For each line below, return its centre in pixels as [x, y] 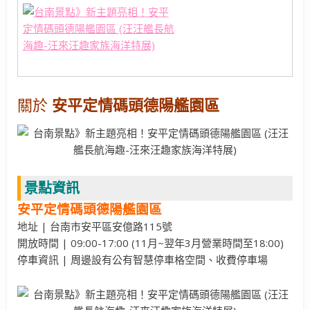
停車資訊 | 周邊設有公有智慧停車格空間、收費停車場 [143, 260]
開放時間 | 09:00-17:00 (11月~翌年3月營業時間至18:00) [151, 243]
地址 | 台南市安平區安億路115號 [95, 227]
